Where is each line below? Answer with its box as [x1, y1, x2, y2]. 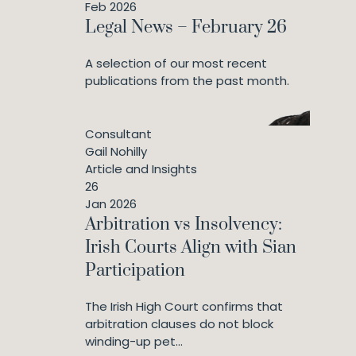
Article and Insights [85, 160, 197, 177]
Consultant [85, 125, 152, 142]
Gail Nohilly [85, 142, 147, 160]
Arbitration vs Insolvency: [85, 213, 282, 235]
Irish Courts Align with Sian [85, 236, 296, 258]
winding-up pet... [85, 332, 183, 350]
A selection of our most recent [85, 54, 267, 72]
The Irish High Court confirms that [85, 297, 283, 315]
